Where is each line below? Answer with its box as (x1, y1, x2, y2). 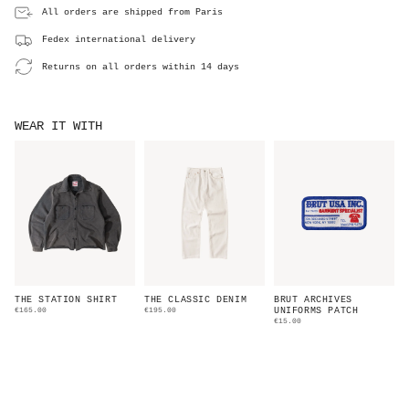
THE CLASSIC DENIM (144, 294, 247, 305)
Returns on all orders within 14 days (42, 61, 239, 72)
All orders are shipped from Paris (42, 7, 223, 18)
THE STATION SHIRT (15, 294, 118, 305)
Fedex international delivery (42, 35, 195, 46)
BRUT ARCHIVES (274, 294, 352, 305)
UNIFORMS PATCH (274, 305, 359, 316)
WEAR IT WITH (15, 119, 102, 134)
